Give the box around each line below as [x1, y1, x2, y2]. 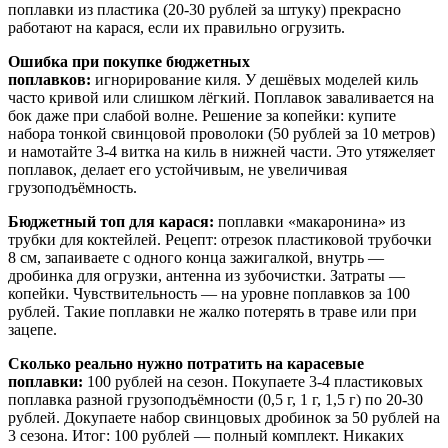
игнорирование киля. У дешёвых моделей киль [91, 71, 418, 89]
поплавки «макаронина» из [214, 213, 405, 231]
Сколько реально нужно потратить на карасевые [8, 355, 364, 373]
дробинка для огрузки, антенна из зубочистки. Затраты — [8, 267, 405, 285]
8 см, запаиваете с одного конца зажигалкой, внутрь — [8, 249, 384, 267]
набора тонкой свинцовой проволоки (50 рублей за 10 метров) [8, 125, 435, 143]
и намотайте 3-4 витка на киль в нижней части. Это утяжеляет [8, 143, 435, 161]
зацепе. [8, 321, 57, 339]
